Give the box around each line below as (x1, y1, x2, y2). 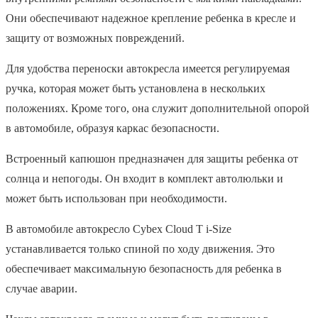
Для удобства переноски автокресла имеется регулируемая (6, 62, 290, 75)
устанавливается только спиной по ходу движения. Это (6, 242, 275, 255)
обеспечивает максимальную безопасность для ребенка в (6, 262, 282, 275)
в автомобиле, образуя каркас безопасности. (6, 121, 219, 134)
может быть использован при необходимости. (6, 192, 227, 204)
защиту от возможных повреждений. (6, 31, 185, 44)
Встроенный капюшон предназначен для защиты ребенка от (6, 152, 298, 165)
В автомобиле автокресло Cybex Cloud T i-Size (6, 222, 231, 235)
